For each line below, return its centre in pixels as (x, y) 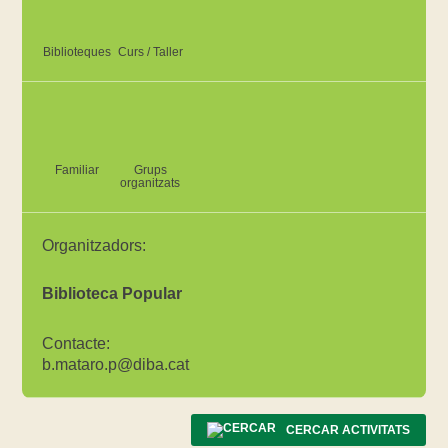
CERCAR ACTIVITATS (347, 429)
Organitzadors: (94, 246)
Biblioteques (77, 52)
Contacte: (76, 344)
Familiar (77, 170)
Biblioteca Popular (112, 294)
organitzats (150, 183)
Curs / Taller (150, 52)
